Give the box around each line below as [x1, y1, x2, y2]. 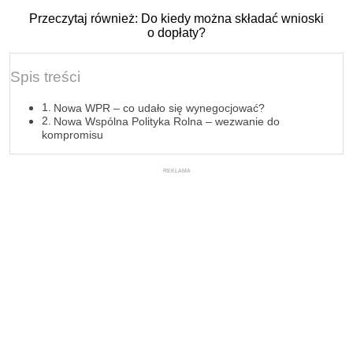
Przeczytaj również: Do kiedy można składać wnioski [29, 12, 324, 25]
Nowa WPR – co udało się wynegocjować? [53, 102, 265, 115]
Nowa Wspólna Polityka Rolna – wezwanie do [53, 115, 280, 128]
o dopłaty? [147, 26, 206, 39]
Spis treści [10, 69, 80, 86]
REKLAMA [162, 167, 191, 175]
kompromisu [42, 128, 103, 142]
